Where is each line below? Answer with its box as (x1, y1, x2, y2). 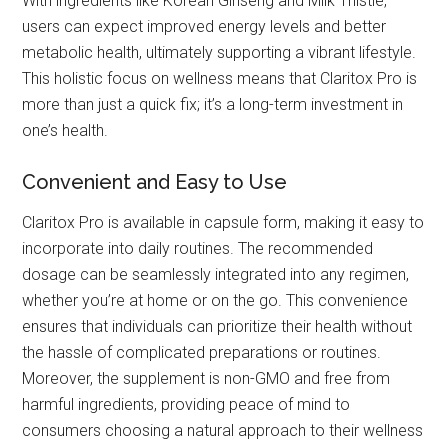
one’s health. (22, 121, 109, 141)
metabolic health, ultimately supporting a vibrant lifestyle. (22, 43, 417, 63)
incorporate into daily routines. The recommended (22, 239, 374, 259)
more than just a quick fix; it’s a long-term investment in (22, 95, 404, 115)
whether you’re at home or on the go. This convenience (22, 291, 409, 311)
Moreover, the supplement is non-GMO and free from (22, 369, 391, 389)
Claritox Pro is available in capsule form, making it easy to (22, 213, 425, 233)
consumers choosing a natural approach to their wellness (22, 421, 424, 441)
